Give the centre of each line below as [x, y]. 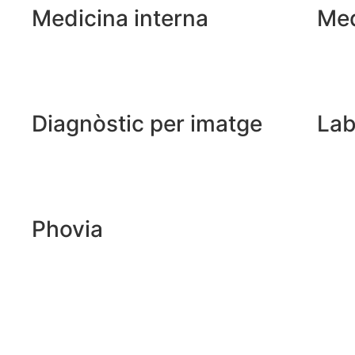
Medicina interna [120, 19]
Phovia [67, 229]
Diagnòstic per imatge [147, 124]
